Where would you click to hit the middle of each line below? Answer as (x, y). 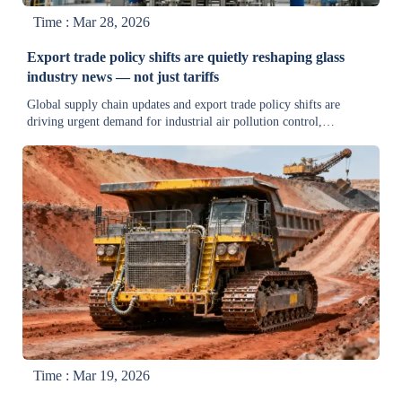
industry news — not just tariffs (123, 77)
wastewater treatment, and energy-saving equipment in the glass (189, 139)
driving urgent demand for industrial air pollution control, (175, 122)
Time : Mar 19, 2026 (92, 375)
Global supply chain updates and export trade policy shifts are (184, 105)
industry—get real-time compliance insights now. (152, 156)
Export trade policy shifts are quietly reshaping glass (186, 57)
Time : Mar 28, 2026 (92, 22)
